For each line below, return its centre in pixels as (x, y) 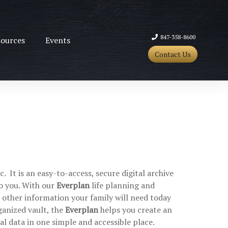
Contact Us (173, 54)
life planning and (122, 185)
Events (58, 40)
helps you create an (135, 210)
